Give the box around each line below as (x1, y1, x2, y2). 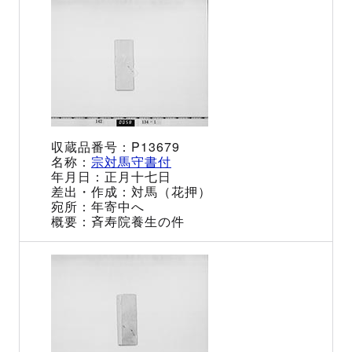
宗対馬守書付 (91, 152, 171, 170)
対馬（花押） (131, 181, 211, 200)
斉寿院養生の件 (91, 211, 185, 230)
